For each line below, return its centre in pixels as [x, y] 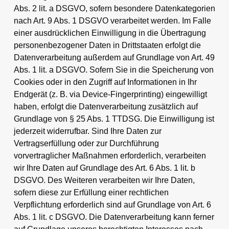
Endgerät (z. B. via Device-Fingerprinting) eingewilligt [110, 94]
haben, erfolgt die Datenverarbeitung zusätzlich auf [106, 106]
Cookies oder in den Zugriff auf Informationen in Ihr [105, 82]
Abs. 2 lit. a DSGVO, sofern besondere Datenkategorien [114, 8]
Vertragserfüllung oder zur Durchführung [86, 143]
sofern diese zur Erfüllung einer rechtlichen [91, 192]
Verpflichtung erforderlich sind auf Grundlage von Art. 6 [112, 204]
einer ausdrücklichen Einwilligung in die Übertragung [110, 33]
